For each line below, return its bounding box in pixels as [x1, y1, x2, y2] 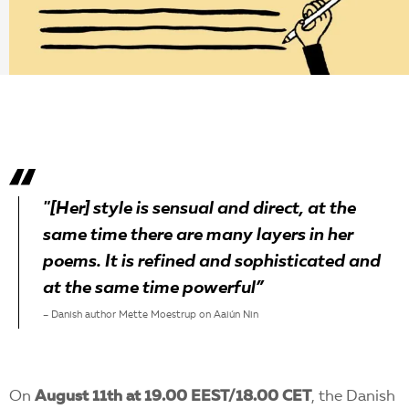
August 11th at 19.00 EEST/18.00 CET [35, 389, 311, 404]
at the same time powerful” [43, 280, 264, 298]
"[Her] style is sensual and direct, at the [43, 201, 356, 218]
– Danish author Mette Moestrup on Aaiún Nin [43, 310, 258, 320]
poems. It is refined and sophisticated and [43, 254, 381, 271]
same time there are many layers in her [43, 227, 353, 245]
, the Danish [311, 389, 395, 404]
